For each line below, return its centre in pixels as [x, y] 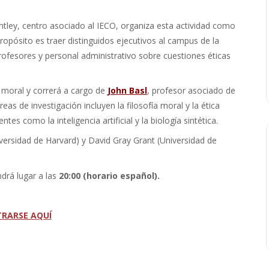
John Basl [127, 90]
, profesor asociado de [191, 90]
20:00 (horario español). [110, 175]
